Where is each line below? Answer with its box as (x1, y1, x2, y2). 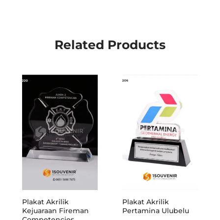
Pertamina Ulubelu (122, 206, 189, 215)
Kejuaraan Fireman (22, 206, 89, 215)
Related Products (55, 37, 165, 53)
